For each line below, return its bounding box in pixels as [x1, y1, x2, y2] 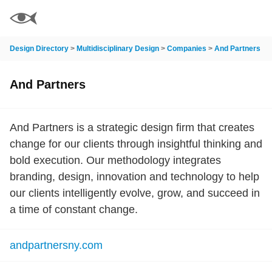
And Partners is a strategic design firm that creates [10, 121, 254, 134]
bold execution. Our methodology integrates [10, 154, 221, 166]
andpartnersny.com [10, 239, 103, 251]
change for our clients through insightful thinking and [10, 138, 262, 150]
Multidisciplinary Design [76, 44, 159, 53]
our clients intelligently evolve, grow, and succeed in [10, 187, 260, 199]
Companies [167, 44, 206, 53]
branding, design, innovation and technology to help [10, 171, 259, 183]
